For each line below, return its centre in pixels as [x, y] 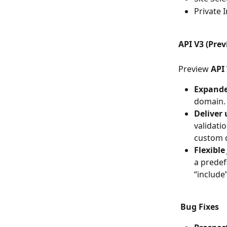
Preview [195, 69]
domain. [210, 101]
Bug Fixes [200, 207]
